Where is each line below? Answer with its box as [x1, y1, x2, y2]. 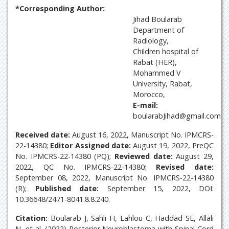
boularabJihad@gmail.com [133, 111, 221, 121]
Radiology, [133, 36, 169, 45]
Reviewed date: [114, 151, 173, 161]
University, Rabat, [133, 79, 192, 88]
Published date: [35, 184, 99, 193]
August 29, [172, 151, 214, 161]
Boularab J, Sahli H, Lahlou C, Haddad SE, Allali [50, 213, 214, 223]
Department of [133, 25, 184, 35]
